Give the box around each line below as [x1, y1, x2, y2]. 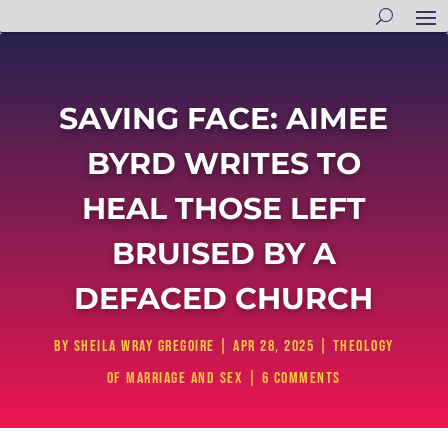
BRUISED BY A [111, 235, 336, 272]
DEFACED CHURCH [74, 280, 374, 317]
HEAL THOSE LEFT [81, 190, 366, 227]
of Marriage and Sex [106, 369, 244, 388]
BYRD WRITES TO [86, 145, 361, 182]
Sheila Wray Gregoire [73, 337, 215, 356]
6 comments [261, 369, 341, 388]
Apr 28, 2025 [233, 337, 315, 356]
